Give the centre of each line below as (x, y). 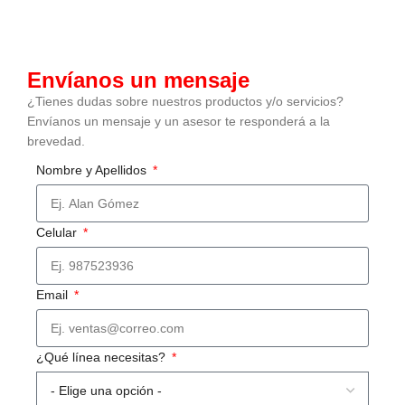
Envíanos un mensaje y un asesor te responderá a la (179, 122)
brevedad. (56, 141)
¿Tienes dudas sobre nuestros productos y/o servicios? (185, 102)
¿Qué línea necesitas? (103, 358)
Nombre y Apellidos (93, 170)
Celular (58, 233)
